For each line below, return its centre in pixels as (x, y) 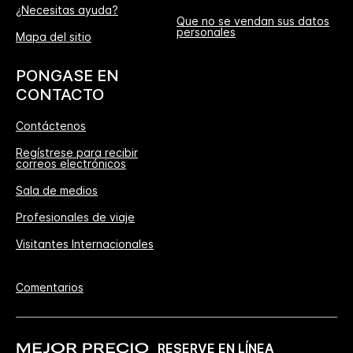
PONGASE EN (67, 75)
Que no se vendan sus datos (253, 20)
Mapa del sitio (54, 36)
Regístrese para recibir (77, 152)
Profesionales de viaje (75, 217)
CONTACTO (60, 94)
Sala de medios (57, 190)
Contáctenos (51, 125)
